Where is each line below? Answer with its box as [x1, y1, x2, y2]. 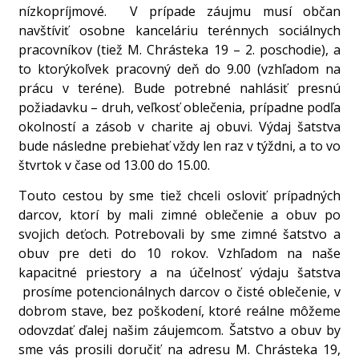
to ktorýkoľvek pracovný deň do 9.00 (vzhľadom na [18, 59, 341, 78]
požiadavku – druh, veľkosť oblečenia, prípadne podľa [18, 98, 341, 116]
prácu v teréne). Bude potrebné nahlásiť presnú [18, 79, 341, 97]
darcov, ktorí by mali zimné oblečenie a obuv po [18, 205, 341, 224]
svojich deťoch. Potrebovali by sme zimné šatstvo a [18, 224, 341, 243]
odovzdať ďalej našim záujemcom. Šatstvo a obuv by [18, 321, 341, 339]
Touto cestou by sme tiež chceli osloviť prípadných [18, 186, 341, 204]
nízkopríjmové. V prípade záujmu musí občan [18, 2, 341, 20]
